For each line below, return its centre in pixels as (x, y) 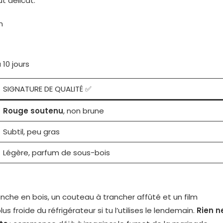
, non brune (83, 111)
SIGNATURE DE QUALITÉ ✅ (47, 89)
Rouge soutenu (33, 111)
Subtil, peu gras (31, 132)
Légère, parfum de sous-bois (56, 153)
